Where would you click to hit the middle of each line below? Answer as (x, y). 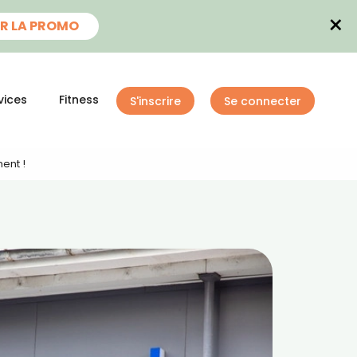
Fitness (79, 100)
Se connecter (263, 101)
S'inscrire (155, 101)
